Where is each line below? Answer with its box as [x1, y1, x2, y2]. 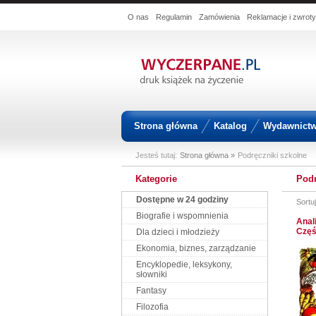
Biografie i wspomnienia [136, 211, 229, 221]
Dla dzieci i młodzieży [136, 227, 219, 237]
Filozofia [136, 302, 169, 312]
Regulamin [156, 13, 192, 21]
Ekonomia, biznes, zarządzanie [136, 243, 256, 253]
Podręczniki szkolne [238, 151, 307, 159]
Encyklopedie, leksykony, [136, 260, 232, 269]
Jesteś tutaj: [135, 151, 177, 159]
